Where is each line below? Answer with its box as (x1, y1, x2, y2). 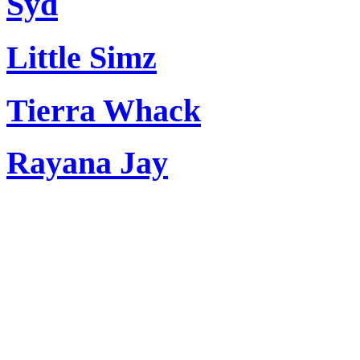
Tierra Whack (6, 92, 201, 129)
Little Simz (6, 39, 157, 76)
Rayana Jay (6, 145, 168, 182)
